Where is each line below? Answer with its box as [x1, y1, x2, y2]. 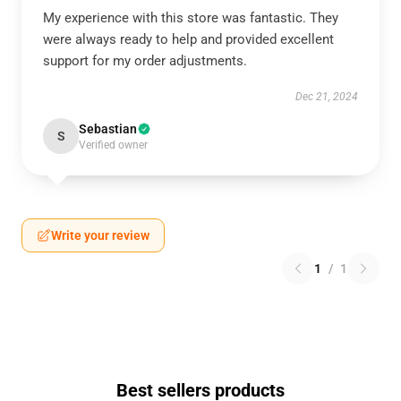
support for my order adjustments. [43, 53, 247, 70]
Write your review [51, 228, 149, 243]
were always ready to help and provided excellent [43, 31, 334, 48]
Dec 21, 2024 [295, 90, 358, 104]
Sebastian [79, 122, 137, 137]
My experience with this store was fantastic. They [43, 10, 338, 27]
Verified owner [79, 139, 148, 152]
